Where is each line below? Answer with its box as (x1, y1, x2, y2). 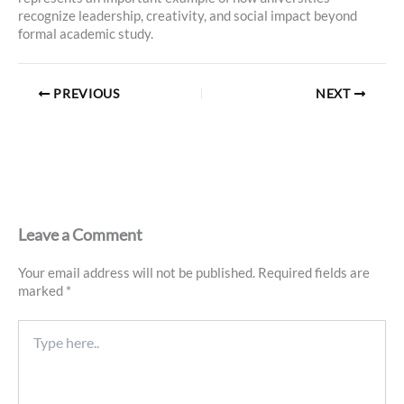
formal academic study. (18, 26, 153, 42)
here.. (17, 338, 48, 354)
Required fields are (258, 265, 370, 281)
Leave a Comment (18, 225, 142, 245)
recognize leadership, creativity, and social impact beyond (18, 8, 357, 24)
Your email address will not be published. (18, 265, 255, 281)
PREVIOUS (50, 86, 120, 101)
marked (18, 283, 66, 299)
